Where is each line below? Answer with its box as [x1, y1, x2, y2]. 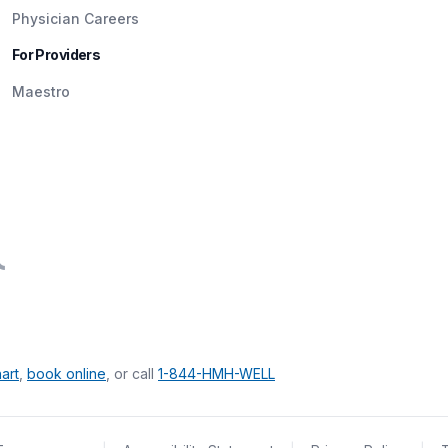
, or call [106, 364, 158, 382]
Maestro [11, 82, 70, 100]
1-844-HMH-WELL [158, 364, 275, 382]
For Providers [11, 45, 101, 63]
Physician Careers [11, 9, 139, 27]
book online [27, 364, 106, 382]
